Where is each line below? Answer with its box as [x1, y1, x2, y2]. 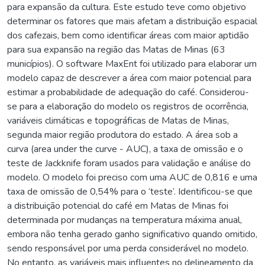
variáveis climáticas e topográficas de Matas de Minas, [7, 114, 229, 127]
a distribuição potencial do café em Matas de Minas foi [7, 199, 228, 212]
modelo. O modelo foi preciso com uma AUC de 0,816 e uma [7, 170, 257, 184]
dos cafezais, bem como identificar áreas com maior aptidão [7, 28, 249, 42]
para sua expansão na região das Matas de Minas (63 [7, 43, 225, 56]
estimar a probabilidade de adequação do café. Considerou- [7, 85, 249, 99]
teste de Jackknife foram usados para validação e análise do [7, 156, 251, 170]
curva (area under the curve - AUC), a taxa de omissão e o [7, 142, 243, 156]
